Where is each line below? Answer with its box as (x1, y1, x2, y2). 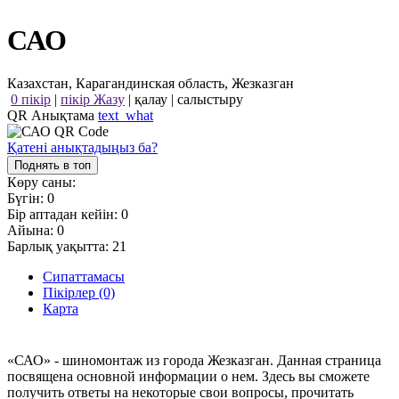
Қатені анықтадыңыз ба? (7, 140, 158, 156)
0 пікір (11, 92, 51, 108)
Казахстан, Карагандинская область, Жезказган (7, 76, 294, 92)
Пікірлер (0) (43, 285, 115, 301)
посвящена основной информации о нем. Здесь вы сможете (7, 368, 370, 384)
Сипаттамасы (43, 269, 125, 285)
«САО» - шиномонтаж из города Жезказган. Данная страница (7, 352, 381, 368)
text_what (98, 108, 153, 124)
